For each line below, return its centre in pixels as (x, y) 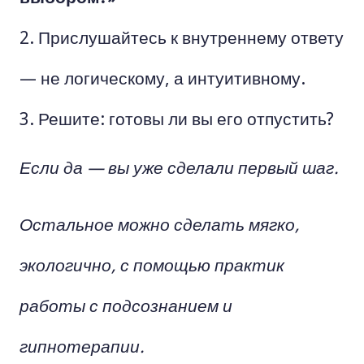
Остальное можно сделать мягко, (160, 223)
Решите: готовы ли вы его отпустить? (186, 118)
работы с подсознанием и (126, 305)
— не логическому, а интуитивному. (162, 77)
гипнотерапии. (82, 345)
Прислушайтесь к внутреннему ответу (191, 37)
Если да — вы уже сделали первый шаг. (179, 167)
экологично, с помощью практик (152, 264)
